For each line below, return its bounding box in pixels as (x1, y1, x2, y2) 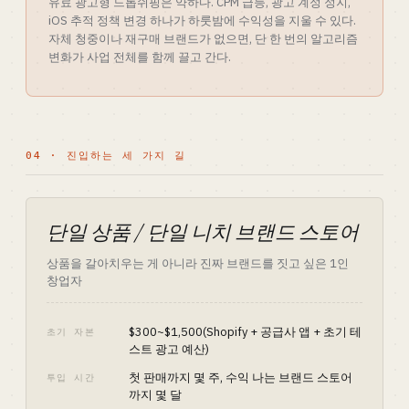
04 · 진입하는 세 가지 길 (26, 149, 186, 162)
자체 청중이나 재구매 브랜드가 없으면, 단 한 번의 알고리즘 (48, 31, 358, 47)
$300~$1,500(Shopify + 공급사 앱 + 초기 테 (129, 324, 362, 340)
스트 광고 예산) (129, 341, 209, 357)
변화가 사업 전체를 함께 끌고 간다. (48, 49, 231, 65)
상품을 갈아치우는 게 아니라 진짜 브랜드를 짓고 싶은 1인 (47, 256, 349, 271)
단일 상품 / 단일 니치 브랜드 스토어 (47, 219, 359, 245)
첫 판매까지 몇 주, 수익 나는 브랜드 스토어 (129, 370, 352, 385)
